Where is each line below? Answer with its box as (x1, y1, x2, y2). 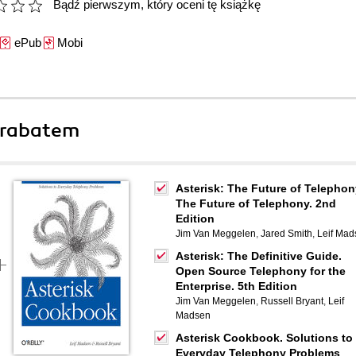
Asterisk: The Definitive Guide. (176, 250, 342, 262)
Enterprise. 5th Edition (176, 280, 297, 292)
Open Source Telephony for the (176, 265, 346, 277)
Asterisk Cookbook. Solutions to (176, 331, 353, 344)
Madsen (176, 310, 211, 321)
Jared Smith (261, 228, 312, 239)
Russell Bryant (261, 296, 323, 307)
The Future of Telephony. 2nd (176, 197, 336, 210)
